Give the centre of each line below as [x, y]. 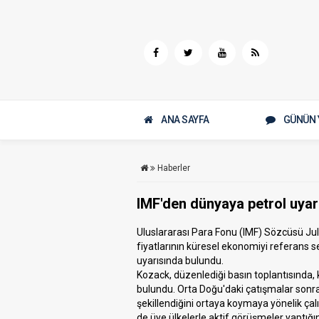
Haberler [174, 168]
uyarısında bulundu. [180, 261]
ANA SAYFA [185, 120]
